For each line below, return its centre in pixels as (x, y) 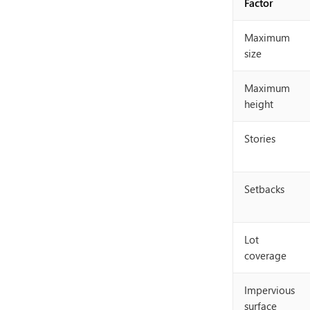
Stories (260, 138)
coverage (265, 255)
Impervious (270, 290)
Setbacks (264, 189)
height (259, 104)
